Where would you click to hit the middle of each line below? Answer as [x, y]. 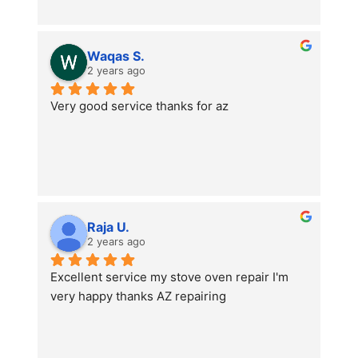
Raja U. [108, 227]
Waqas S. [116, 56]
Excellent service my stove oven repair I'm [169, 277]
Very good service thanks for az [139, 106]
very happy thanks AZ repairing [138, 296]
